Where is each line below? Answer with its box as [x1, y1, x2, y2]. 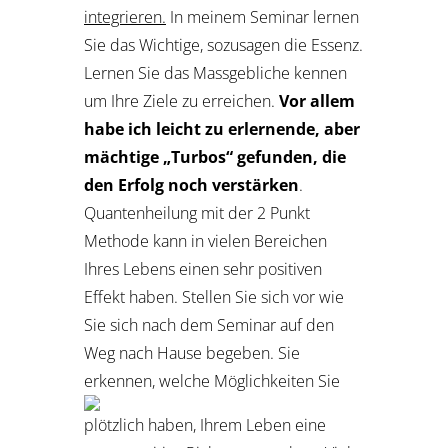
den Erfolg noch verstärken [84, 174, 299, 196]
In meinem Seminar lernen [166, 6, 359, 28]
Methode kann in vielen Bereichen [84, 230, 327, 252]
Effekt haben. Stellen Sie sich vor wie [84, 286, 344, 308]
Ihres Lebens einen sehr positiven [84, 258, 322, 280]
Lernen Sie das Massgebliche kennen [84, 62, 347, 84]
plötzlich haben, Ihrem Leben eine [84, 414, 326, 436]
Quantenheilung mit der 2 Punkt [84, 202, 310, 224]
